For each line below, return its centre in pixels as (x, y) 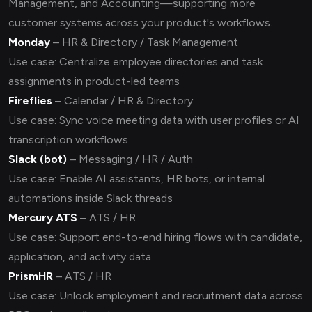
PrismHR (31, 276)
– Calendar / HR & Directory (123, 101)
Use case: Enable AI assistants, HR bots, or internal (136, 179)
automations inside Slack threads (91, 198)
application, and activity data (80, 257)
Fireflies (30, 101)
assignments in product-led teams (94, 81)
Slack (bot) (38, 159)
